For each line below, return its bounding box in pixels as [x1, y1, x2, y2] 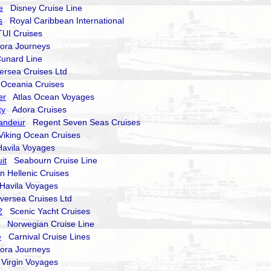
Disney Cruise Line [3, 3, 82, 13]
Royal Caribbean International [2, 16, 124, 25]
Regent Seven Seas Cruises [25, 117, 140, 127]
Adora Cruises [5, 105, 67, 114]
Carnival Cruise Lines [1, 232, 90, 241]
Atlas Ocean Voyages [6, 92, 94, 102]
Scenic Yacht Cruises [2, 206, 90, 216]
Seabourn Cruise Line [7, 155, 97, 165]
